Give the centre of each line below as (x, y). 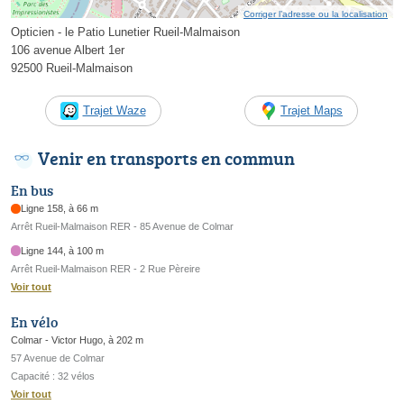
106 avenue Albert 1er (68, 50)
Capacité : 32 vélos (53, 376)
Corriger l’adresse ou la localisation (316, 14)
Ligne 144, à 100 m (63, 250)
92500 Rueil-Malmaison (72, 69)
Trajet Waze (114, 111)
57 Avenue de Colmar (58, 358)
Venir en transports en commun (166, 158)
